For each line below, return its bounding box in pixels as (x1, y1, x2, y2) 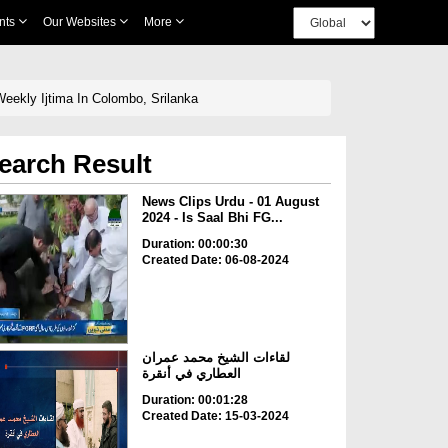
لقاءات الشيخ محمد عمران (141, 350, 290, 366)
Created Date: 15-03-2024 (141, 409, 289, 424)
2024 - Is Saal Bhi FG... (141, 210, 283, 225)
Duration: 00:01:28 (141, 393, 248, 408)
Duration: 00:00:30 (141, 237, 248, 251)
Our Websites (42, 15, 119, 29)
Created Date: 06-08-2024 (141, 253, 289, 267)
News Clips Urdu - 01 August (141, 194, 319, 209)
